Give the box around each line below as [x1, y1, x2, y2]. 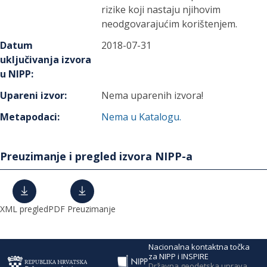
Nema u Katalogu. [101, 110, 182, 123]
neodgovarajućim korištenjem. [101, 17, 238, 30]
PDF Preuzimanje [48, 203, 116, 215]
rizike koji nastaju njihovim [101, 3, 221, 16]
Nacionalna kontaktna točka [148, 241, 250, 252]
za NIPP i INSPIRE [148, 250, 209, 262]
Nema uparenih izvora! [101, 89, 204, 102]
